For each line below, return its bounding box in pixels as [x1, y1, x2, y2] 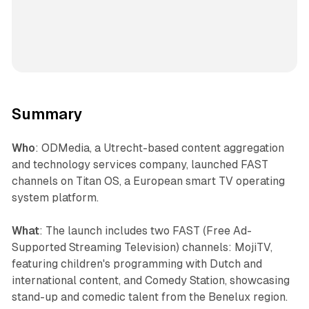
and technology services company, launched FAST [11, 158, 268, 172]
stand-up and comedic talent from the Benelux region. [11, 290, 288, 304]
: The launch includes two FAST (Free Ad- [39, 224, 252, 238]
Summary [11, 106, 83, 123]
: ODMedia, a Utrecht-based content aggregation [34, 141, 284, 155]
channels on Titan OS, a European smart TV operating [11, 175, 285, 188]
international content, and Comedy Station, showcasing [11, 274, 290, 288]
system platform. [11, 191, 99, 205]
